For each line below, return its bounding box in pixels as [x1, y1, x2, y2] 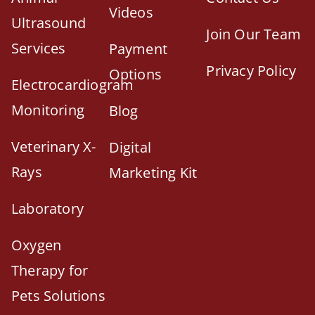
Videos [108, 3, 153, 22]
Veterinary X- [11, 137, 96, 156]
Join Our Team [206, 25, 301, 44]
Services [11, 39, 66, 58]
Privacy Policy [206, 61, 297, 80]
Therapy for [11, 261, 89, 280]
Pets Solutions [11, 286, 105, 305]
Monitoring [11, 101, 84, 120]
